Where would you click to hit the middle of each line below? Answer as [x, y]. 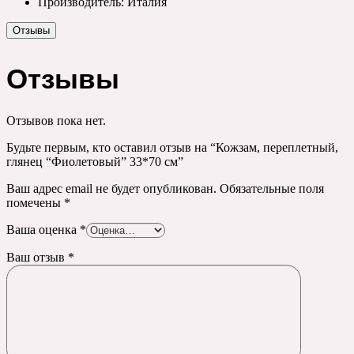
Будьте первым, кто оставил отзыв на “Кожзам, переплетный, [172, 147]
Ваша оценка [43, 229]
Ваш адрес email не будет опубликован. [111, 188]
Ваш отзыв [37, 257]
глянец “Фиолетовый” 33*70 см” [95, 161]
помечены [35, 202]
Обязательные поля [272, 188]
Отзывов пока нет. [56, 120]
